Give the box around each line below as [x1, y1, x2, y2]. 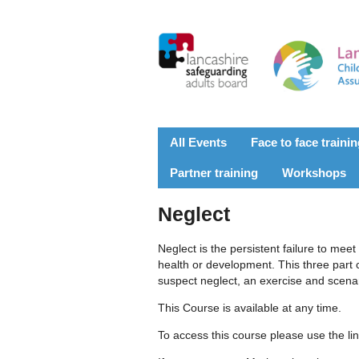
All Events [170, 135, 227, 149]
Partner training [170, 165, 258, 179]
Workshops [282, 165, 346, 179]
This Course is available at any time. [158, 301, 345, 314]
